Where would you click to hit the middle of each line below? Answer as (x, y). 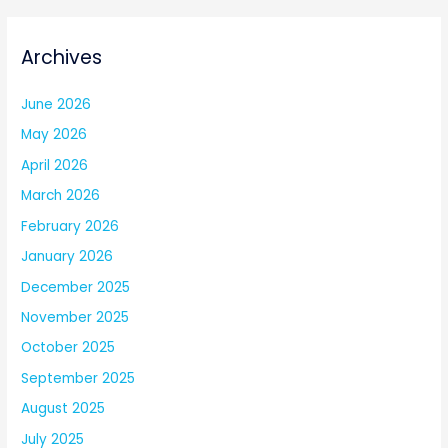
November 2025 (75, 317)
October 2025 (68, 348)
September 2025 (78, 378)
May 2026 (54, 135)
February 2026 (70, 226)
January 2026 (67, 257)
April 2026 (55, 165)
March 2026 (61, 196)
